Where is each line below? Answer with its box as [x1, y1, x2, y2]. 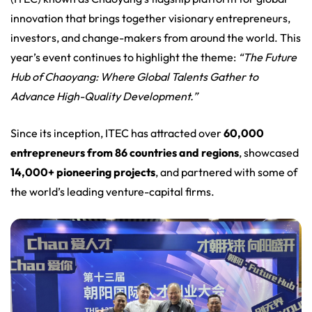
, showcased [239, 145, 299, 159]
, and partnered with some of [155, 164, 297, 179]
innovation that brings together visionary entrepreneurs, [10, 10, 290, 25]
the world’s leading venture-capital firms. [10, 184, 214, 198]
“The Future [238, 49, 297, 64]
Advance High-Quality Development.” [10, 88, 198, 103]
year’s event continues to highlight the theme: [10, 49, 238, 64]
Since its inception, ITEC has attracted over [10, 125, 224, 140]
